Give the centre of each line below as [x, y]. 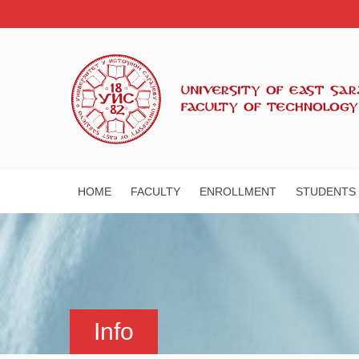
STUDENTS [326, 191]
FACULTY [155, 191]
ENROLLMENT [238, 191]
